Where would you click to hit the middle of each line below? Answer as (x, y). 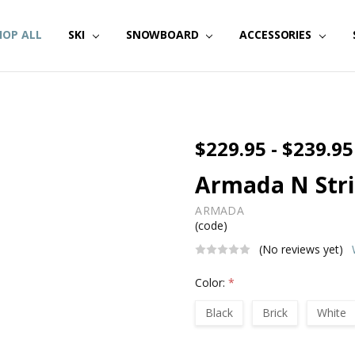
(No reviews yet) (302, 250)
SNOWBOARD (164, 35)
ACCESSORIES (277, 35)
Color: (212, 282)
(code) (212, 226)
